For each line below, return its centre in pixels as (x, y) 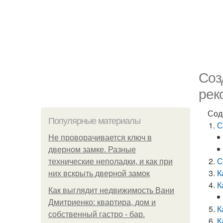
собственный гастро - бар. (97, 214)
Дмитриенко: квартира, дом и (102, 202)
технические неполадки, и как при (111, 162)
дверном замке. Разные (92, 150)
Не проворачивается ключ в (100, 138)
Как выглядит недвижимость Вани (111, 190)
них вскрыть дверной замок (99, 173)
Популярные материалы (94, 121)
